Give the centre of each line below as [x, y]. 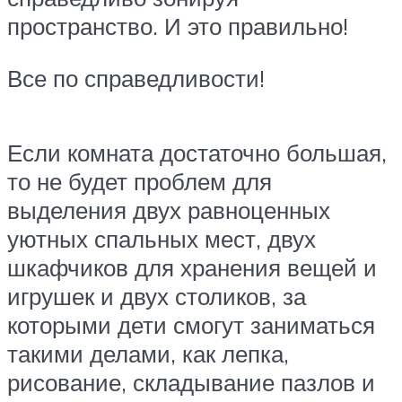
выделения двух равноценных [169, 210]
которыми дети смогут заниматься [191, 325]
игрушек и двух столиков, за [157, 297]
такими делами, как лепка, [148, 354]
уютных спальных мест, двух [162, 239]
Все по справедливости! [136, 78]
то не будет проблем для [140, 182]
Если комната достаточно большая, [197, 153]
